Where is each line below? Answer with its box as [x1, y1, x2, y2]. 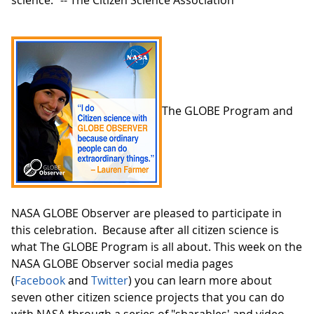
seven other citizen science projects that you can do [11, 289, 285, 306]
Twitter [91, 273, 128, 289]
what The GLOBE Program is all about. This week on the [11, 239, 302, 255]
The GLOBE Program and [162, 103, 293, 119]
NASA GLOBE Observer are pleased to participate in [11, 205, 282, 221]
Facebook [15, 273, 65, 289]
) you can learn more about [128, 273, 272, 289]
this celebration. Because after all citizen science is [11, 222, 279, 238]
